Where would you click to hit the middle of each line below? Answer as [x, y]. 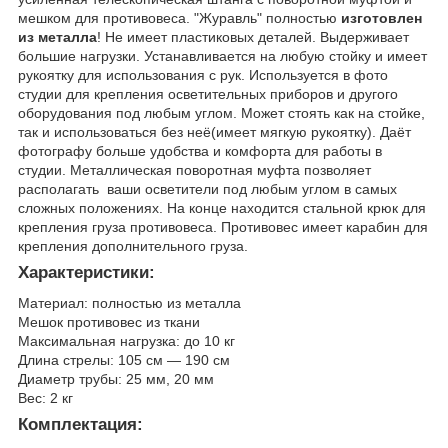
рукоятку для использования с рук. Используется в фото [203, 74]
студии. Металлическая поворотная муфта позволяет [194, 169]
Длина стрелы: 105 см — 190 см [124, 359]
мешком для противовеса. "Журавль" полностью [179, 17]
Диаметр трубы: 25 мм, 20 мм [116, 378]
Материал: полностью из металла [129, 302]
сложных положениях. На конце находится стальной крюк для [222, 207]
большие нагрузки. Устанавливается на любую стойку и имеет [222, 55]
